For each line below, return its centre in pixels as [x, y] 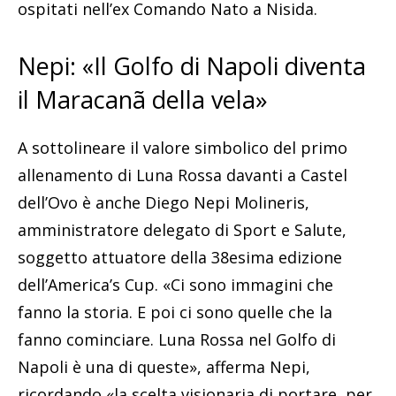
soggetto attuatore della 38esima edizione [180, 258]
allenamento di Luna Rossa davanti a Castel [183, 175]
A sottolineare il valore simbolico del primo [183, 148]
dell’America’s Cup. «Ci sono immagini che [175, 285]
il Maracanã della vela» [143, 100]
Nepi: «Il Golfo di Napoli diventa [192, 66]
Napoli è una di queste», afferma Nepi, [164, 367]
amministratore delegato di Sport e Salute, [182, 230]
